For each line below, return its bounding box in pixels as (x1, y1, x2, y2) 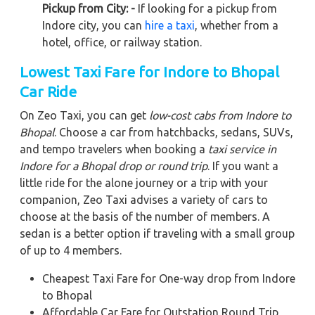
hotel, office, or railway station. (42, 35, 202, 49)
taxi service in (208, 142, 276, 155)
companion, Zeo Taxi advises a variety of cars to (20, 193, 268, 206)
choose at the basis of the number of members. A (20, 210, 270, 223)
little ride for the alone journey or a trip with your (20, 176, 268, 189)
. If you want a (207, 159, 278, 172)
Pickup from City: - (42, 1, 138, 15)
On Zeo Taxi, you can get (20, 108, 149, 122)
